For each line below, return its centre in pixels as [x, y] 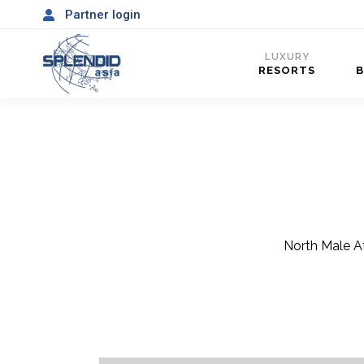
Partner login [103, 14]
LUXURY [287, 57]
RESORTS [287, 70]
